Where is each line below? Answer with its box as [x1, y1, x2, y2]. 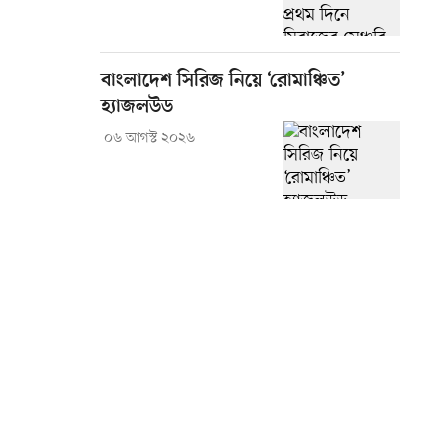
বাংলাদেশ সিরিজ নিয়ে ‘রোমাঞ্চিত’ [101, 70, 346, 94]
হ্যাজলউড [101, 96, 173, 120]
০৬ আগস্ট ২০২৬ [103, 129, 195, 149]
